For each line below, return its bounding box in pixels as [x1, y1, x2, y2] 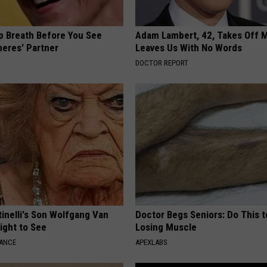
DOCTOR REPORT [135, 58, 189, 67]
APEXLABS [135, 237, 168, 247]
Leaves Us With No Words [135, 41, 243, 54]
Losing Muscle [135, 221, 197, 233]
